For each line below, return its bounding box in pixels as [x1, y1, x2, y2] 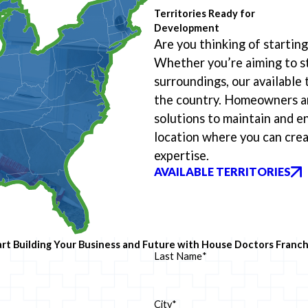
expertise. [154, 147, 209, 163]
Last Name [154, 250, 202, 262]
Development [154, 21, 219, 34]
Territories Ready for [154, 7, 255, 19]
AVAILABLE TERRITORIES [154, 164, 291, 179]
